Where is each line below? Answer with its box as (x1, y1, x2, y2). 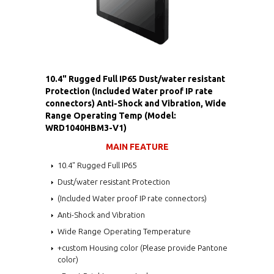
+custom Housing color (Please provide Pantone (57, 243, 228, 252)
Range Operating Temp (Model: (45, 110, 176, 120)
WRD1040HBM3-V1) (45, 122, 127, 133)
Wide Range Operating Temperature (57, 226, 191, 235)
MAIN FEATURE (105, 141, 169, 152)
